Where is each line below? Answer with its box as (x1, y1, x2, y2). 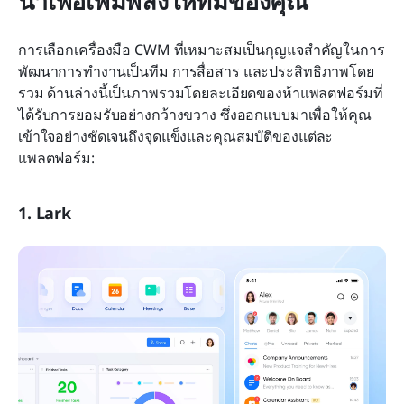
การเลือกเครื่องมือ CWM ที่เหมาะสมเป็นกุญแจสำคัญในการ (18, 39, 385, 60)
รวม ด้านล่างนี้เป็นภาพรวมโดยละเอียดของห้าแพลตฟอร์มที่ (18, 82, 383, 103)
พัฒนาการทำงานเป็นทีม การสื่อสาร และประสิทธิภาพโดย (18, 60, 374, 81)
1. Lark (18, 201, 71, 224)
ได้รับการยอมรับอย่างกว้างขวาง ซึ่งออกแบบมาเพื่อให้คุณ (18, 104, 372, 124)
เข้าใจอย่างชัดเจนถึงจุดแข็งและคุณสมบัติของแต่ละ (18, 125, 334, 146)
